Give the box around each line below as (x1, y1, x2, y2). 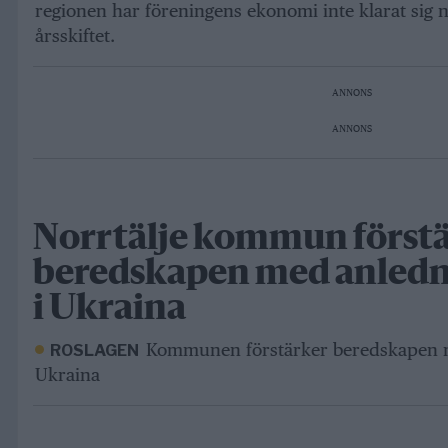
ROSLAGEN (50, 341, 139, 361)
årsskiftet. (35, 25, 115, 47)
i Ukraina (33, 292, 186, 328)
